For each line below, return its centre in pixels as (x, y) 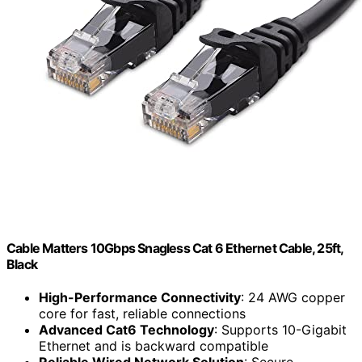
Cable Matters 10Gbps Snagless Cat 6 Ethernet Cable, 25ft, (175, 248)
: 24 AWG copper (293, 298)
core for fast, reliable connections (142, 314)
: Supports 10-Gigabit (280, 330)
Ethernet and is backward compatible (154, 346)
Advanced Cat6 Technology (126, 330)
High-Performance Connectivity (140, 298)
